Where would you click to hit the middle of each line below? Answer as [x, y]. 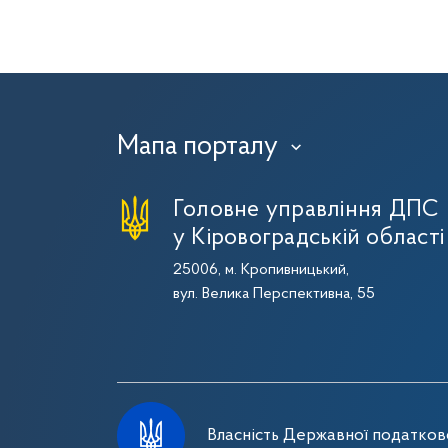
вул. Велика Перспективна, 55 [274, 294]
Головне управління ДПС [306, 210]
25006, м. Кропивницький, [261, 270]
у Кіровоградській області [308, 238]
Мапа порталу [197, 147]
